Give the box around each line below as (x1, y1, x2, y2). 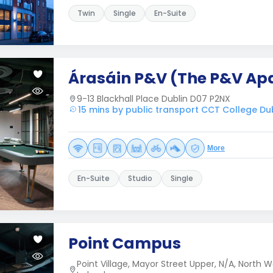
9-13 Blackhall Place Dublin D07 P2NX (77, 93, 230, 105)
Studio (128, 173, 152, 183)
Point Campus (68, 233, 181, 254)
